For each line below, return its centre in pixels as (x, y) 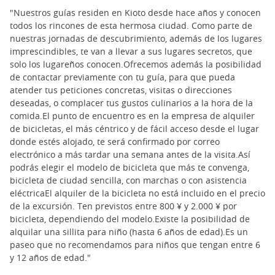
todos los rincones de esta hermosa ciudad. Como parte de (131, 26)
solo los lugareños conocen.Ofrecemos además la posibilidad (136, 64)
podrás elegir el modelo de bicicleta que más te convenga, (130, 168)
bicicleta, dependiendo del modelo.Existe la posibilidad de (130, 219)
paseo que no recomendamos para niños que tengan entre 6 (135, 245)
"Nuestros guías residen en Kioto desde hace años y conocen (135, 13)
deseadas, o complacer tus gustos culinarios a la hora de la (131, 103)
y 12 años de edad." (50, 258)
